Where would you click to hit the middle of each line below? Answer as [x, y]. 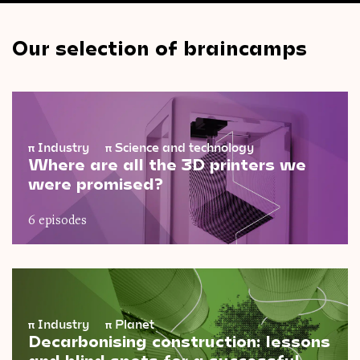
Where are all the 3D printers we [167, 164]
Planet [133, 324]
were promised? [96, 183]
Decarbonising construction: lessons [179, 341]
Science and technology [183, 147]
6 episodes [57, 221]
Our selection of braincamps [160, 47]
